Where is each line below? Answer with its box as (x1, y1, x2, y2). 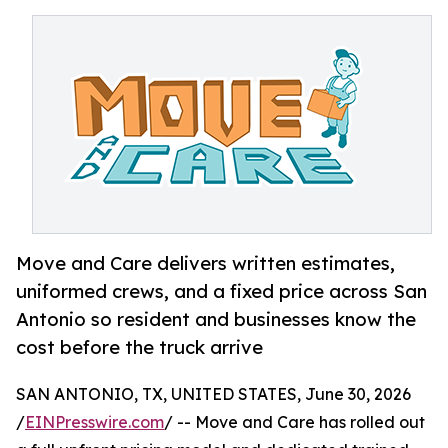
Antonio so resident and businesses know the (16, 308, 416, 331)
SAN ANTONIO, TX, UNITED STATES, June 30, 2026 (16, 384, 411, 405)
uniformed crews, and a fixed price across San (16, 280, 427, 303)
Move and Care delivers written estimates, (16, 252, 395, 275)
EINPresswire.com (25, 412, 164, 433)
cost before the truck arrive (16, 336, 263, 359)
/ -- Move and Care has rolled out (164, 412, 425, 433)
